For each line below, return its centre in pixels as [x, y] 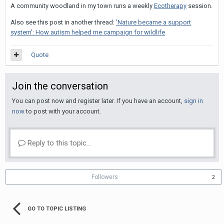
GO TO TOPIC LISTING [57, 209]
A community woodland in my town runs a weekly [82, 6]
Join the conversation [60, 86]
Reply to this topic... [58, 143]
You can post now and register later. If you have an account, [98, 101]
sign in [193, 101]
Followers [105, 177]
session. [199, 6]
